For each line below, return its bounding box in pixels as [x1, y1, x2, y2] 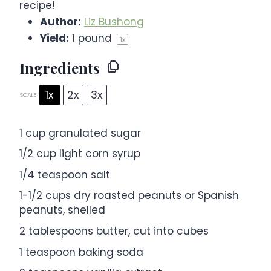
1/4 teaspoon [19, 167, 88, 182]
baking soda [76, 244, 143, 260]
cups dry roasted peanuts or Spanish [42, 188, 239, 203]
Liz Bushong [84, 14, 144, 29]
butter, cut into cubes [93, 224, 209, 239]
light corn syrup [56, 146, 140, 162]
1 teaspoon [19, 244, 76, 260]
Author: [40, 14, 81, 29]
